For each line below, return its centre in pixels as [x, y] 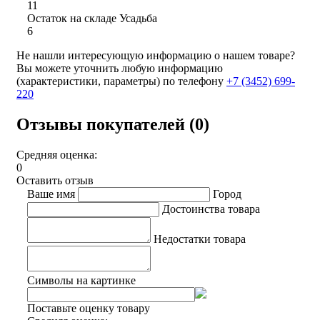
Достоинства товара [211, 209]
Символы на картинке [81, 280]
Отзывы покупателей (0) [113, 124]
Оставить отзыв [55, 180]
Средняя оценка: [57, 154]
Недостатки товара [200, 239]
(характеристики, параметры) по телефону [121, 81]
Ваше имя [51, 194]
